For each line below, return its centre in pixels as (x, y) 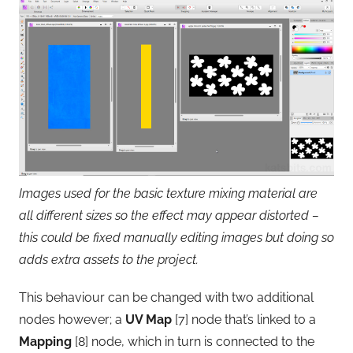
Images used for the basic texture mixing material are (168, 193)
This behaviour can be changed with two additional (166, 297)
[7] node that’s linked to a (244, 319)
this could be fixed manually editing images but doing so (176, 237)
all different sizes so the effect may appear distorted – (169, 215)
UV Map (149, 319)
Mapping (45, 341)
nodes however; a (72, 319)
